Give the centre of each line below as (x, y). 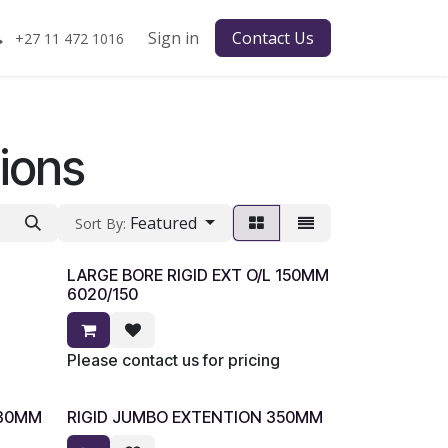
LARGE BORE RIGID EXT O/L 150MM (197, 275)
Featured (164, 223)
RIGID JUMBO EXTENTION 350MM (194, 417)
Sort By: (101, 223)
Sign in (173, 38)
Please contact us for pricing (173, 360)
